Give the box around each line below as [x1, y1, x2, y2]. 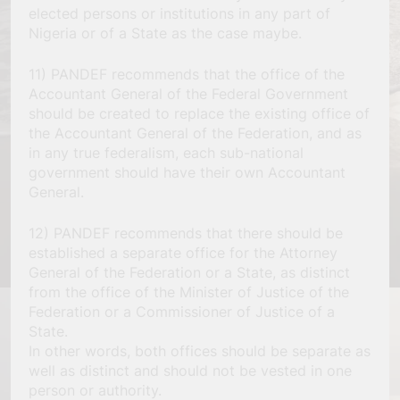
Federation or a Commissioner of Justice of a [29, 302, 335, 321]
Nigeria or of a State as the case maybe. [29, 23, 302, 42]
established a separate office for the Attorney [29, 243, 337, 262]
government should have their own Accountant [29, 162, 346, 181]
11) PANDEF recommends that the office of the [29, 64, 345, 83]
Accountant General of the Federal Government [29, 84, 348, 103]
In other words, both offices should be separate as [29, 341, 371, 360]
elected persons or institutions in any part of [29, 4, 330, 22]
